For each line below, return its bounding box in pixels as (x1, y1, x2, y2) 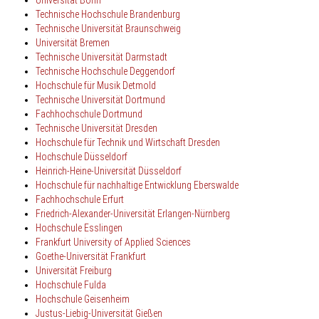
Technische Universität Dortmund (36, 93, 165, 105)
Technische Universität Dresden (36, 122, 157, 134)
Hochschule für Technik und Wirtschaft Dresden (36, 136, 220, 148)
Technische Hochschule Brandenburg (36, 8, 180, 20)
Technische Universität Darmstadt (36, 51, 167, 63)
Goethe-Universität (36, 250, 110, 262)
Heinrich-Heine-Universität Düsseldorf (36, 164, 182, 177)
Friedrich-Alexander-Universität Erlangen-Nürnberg (36, 207, 230, 219)
